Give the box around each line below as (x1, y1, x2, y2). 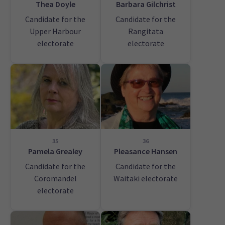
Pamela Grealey (28, 146, 82, 157)
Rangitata (128, 26, 163, 37)
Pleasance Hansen (114, 146, 177, 157)
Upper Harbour (30, 26, 81, 37)
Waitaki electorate (114, 173, 178, 184)
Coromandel (34, 173, 77, 184)
